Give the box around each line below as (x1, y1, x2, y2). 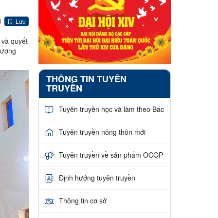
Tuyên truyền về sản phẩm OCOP (58, 150, 163, 160)
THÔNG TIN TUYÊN (46, 72, 127, 85)
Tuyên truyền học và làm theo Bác (58, 104, 164, 114)
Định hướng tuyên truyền (58, 173, 135, 183)
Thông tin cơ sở (58, 196, 107, 206)
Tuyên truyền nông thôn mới (58, 127, 145, 137)
